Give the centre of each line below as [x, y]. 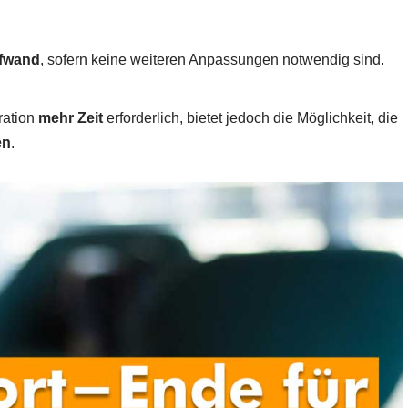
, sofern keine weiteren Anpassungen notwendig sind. [212, 60]
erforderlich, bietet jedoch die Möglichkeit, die [250, 118]
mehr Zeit [71, 118]
